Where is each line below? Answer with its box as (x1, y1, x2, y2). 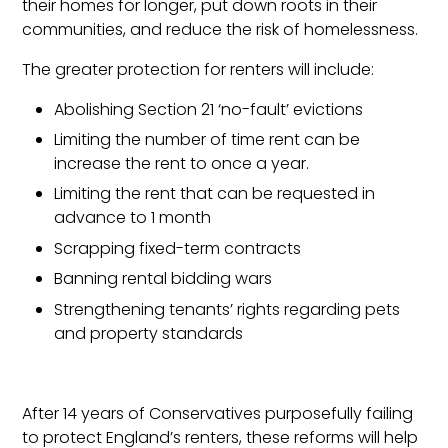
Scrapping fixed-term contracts (54, 236, 302, 260)
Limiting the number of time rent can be (54, 127, 361, 151)
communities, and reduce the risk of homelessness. (22, 17, 419, 41)
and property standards (54, 321, 244, 345)
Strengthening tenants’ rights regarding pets (54, 297, 401, 321)
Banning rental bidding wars (54, 267, 273, 291)
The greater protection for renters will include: (22, 57, 375, 81)
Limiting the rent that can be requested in (54, 182, 376, 206)
